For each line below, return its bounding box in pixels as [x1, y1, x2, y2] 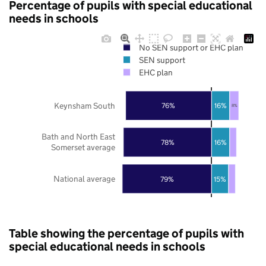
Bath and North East [42, 131, 115, 142]
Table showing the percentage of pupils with [9, 226, 244, 240]
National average [53, 173, 115, 184]
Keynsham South [54, 100, 115, 111]
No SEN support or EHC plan [138, 42, 243, 53]
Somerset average [51, 142, 115, 153]
